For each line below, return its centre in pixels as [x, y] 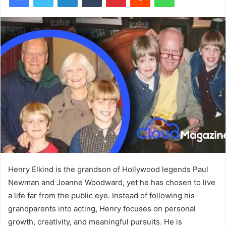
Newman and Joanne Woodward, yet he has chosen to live [112, 183]
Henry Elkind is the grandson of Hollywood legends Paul [108, 169]
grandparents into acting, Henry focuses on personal [102, 209]
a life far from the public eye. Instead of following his [101, 196]
